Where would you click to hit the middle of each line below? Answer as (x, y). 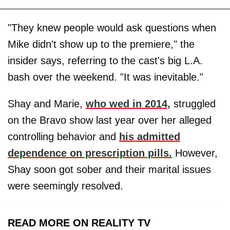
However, (195, 153)
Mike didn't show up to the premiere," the (101, 44)
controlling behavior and (63, 137)
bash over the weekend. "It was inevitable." (106, 77)
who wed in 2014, (128, 104)
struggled (193, 104)
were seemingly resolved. (65, 186)
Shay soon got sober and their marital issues (109, 170)
